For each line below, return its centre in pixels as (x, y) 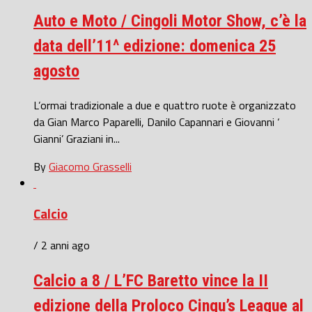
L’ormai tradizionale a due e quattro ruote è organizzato (165, 105)
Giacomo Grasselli (90, 166)
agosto (56, 71)
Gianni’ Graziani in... (77, 138)
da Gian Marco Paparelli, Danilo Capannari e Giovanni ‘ (157, 122)
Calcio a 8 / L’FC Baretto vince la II (151, 281)
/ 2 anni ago (62, 245)
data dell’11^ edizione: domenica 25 (155, 46)
